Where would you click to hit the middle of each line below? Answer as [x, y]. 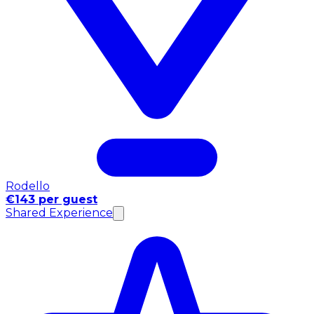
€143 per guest [52, 200]
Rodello [28, 186]
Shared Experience [59, 213]
